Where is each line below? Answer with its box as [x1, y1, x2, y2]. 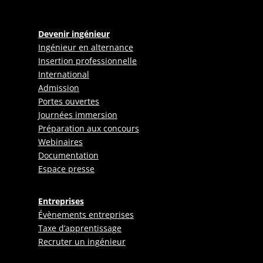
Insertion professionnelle [38, 55, 137, 67]
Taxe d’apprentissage [38, 222, 122, 234]
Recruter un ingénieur [38, 236, 126, 248]
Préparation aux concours [38, 123, 139, 134]
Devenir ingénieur [38, 28, 110, 40]
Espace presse [38, 163, 95, 175]
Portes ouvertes [38, 96, 99, 107]
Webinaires [38, 136, 83, 148]
